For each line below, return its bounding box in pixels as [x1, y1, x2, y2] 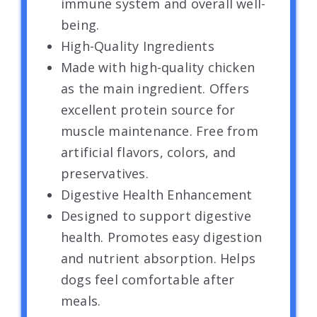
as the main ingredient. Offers [61, 80, 249, 98]
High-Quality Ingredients [61, 38, 214, 55]
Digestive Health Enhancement [61, 186, 253, 204]
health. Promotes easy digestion [61, 229, 263, 246]
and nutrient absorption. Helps [61, 250, 255, 267]
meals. [61, 292, 101, 310]
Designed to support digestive [61, 207, 251, 225]
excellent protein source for [61, 101, 236, 119]
